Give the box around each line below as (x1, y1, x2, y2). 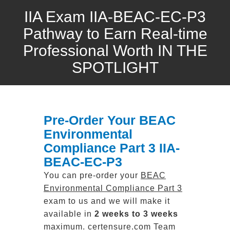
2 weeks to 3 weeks (94, 209, 178, 218)
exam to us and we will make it (44, 197, 170, 205)
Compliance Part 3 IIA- (44, 141, 180, 155)
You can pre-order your (44, 171, 141, 180)
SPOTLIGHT (71, 59, 159, 76)
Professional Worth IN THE (23, 42, 207, 59)
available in (44, 209, 94, 218)
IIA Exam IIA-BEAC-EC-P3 (24, 8, 206, 25)
